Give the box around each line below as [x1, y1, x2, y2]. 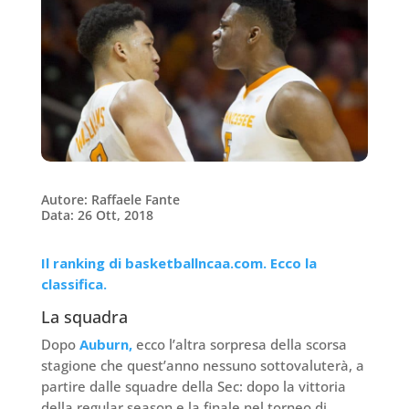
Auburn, [79, 335, 132, 354]
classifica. [40, 275, 107, 294]
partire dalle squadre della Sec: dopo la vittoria [40, 377, 346, 396]
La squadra [40, 306, 128, 329]
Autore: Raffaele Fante [40, 191, 180, 209]
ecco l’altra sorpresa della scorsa [131, 335, 347, 354]
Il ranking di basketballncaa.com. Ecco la [40, 254, 317, 273]
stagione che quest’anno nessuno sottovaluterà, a [40, 356, 364, 375]
